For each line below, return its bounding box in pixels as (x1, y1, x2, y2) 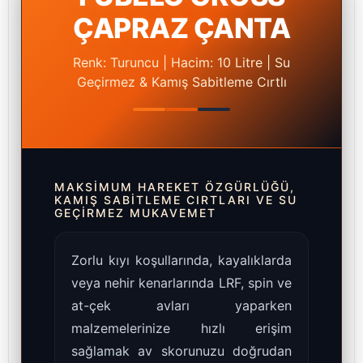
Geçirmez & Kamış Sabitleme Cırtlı (76, 74, 287, 91)
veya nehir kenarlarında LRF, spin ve (71, 275, 292, 292)
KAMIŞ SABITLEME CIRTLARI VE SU (54, 193, 297, 207)
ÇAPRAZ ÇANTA (73, 11, 290, 45)
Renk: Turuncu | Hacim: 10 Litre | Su (73, 54, 290, 71)
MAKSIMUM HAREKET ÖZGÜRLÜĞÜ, (54, 180, 295, 194)
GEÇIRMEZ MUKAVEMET (54, 206, 216, 220)
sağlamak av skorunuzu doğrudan (71, 343, 292, 360)
